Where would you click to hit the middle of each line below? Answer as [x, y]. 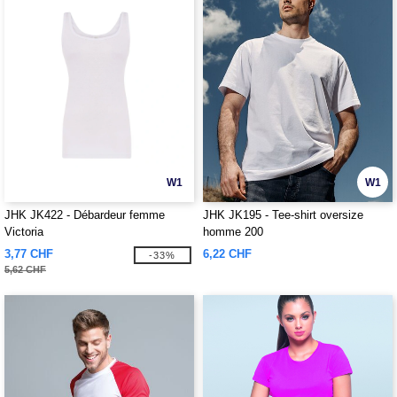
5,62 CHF [25, 269]
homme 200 [233, 232]
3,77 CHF [29, 254]
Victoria [24, 232]
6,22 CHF [227, 254]
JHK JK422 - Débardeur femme [85, 215]
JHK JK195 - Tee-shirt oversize [283, 215]
